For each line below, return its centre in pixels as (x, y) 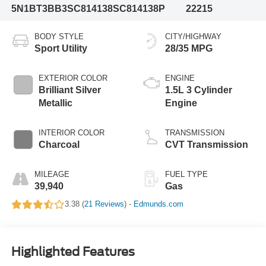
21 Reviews (104, 204)
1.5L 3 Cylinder (199, 90)
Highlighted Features (73, 251)
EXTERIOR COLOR (73, 78)
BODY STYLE (59, 37)
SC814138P (139, 8)
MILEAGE (52, 175)
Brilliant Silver (69, 90)
